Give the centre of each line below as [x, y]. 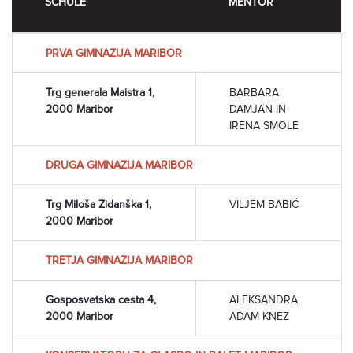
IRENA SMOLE [264, 125]
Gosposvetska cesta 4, [101, 299]
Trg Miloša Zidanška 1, [98, 204]
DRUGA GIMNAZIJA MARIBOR [119, 165]
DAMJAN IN [258, 109]
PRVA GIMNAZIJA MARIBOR [114, 53]
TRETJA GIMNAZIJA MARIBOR [119, 260]
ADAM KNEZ [259, 316]
